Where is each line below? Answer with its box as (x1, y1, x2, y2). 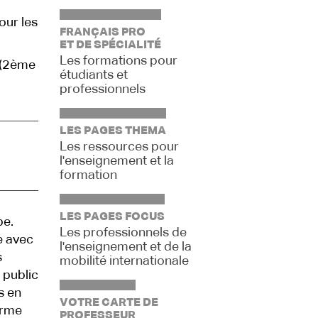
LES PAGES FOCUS (59, 212, 165, 223)
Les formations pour (59, 55, 177, 67)
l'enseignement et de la (59, 241, 192, 253)
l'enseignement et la (59, 155, 174, 168)
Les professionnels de (59, 226, 187, 239)
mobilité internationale (59, 255, 189, 268)
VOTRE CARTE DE (59, 297, 158, 309)
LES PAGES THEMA (59, 126, 166, 137)
